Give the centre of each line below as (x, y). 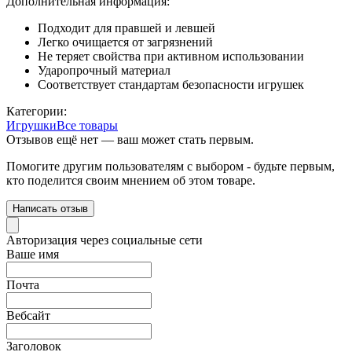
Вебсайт (28, 316)
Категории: (37, 112)
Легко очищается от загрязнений (125, 42)
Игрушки (31, 126)
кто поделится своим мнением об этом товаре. (131, 181)
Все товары (87, 126)
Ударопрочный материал (104, 71)
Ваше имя (33, 255)
